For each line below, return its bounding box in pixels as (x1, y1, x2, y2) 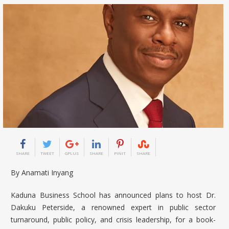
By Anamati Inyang (11, 167, 74, 177)
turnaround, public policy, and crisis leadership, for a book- (11, 214, 216, 224)
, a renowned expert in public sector (73, 202, 216, 212)
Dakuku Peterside (11, 202, 74, 212)
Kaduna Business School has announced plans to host (11, 190, 206, 200)
